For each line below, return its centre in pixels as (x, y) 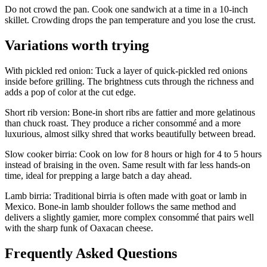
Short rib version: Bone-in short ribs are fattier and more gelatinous (130, 112)
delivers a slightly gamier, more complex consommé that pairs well (129, 217)
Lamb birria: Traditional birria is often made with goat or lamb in (126, 195)
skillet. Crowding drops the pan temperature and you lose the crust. (130, 20)
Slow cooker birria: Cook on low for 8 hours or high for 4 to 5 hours (133, 154)
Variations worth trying (77, 45)
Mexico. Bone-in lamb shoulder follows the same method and (120, 206)
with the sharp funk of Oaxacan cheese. (79, 228)
